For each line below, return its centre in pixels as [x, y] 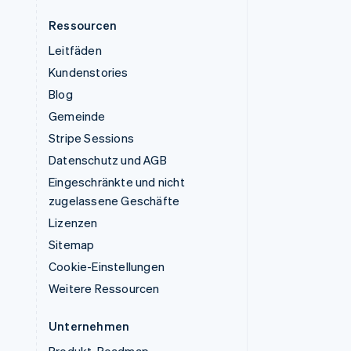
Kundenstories [89, 72]
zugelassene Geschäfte [114, 201]
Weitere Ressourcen [104, 288]
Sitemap [72, 244]
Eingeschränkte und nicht [117, 182]
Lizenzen [73, 223]
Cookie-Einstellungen [107, 266]
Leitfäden [75, 50]
